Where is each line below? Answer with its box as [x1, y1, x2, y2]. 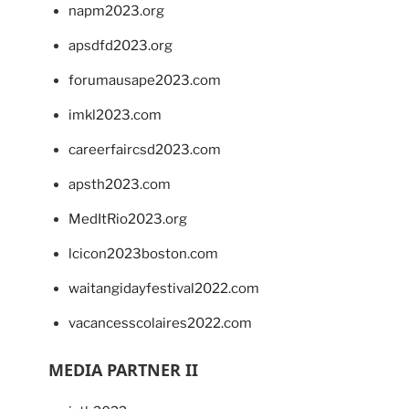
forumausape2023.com [68, 72, 221, 89]
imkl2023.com [68, 107, 162, 124]
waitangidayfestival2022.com [68, 280, 259, 298]
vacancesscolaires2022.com [68, 315, 252, 332]
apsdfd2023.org [68, 37, 173, 55]
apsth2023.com [68, 176, 171, 194]
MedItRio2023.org [68, 211, 187, 228]
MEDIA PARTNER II [47, 359, 198, 382]
